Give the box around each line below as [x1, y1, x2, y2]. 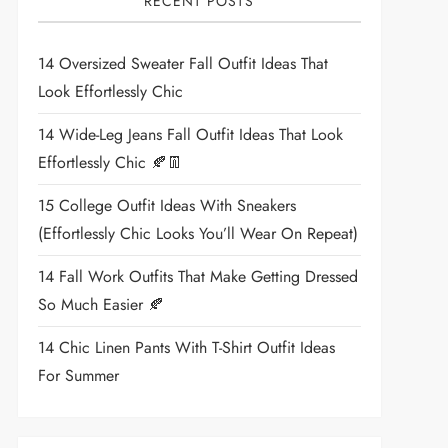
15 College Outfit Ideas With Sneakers [37, 194, 296, 217]
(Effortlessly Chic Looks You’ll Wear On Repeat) [37, 222, 358, 245]
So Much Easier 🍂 [37, 293, 164, 316]
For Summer [37, 364, 119, 387]
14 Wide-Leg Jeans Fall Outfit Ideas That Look [37, 123, 343, 146]
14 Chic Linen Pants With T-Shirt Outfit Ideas [37, 336, 335, 359]
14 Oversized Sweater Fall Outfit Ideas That [37, 52, 328, 75]
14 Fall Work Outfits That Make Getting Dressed [37, 265, 358, 288]
